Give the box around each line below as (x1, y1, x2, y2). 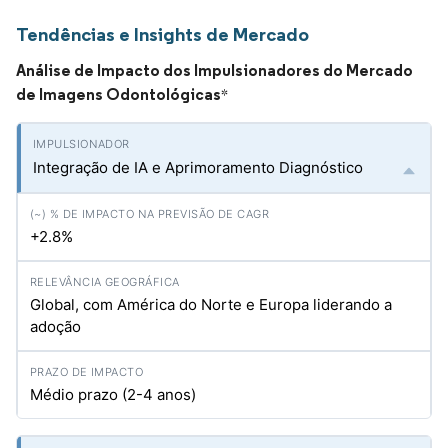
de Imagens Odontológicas (16, 84, 221, 104)
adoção (30, 317, 81, 336)
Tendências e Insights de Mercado (16, 22, 309, 46)
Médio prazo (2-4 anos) (30, 385, 196, 404)
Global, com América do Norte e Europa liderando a (30, 295, 392, 314)
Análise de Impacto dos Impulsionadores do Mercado (16, 60, 413, 80)
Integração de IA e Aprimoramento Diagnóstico (33, 158, 363, 177)
